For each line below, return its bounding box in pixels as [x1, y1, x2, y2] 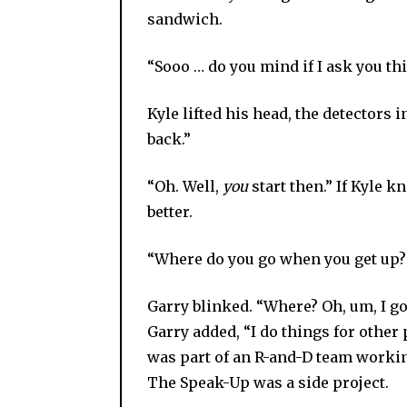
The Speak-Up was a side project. [147, 372, 389, 392]
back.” [147, 129, 191, 148]
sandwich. [147, 9, 223, 28]
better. [147, 202, 193, 221]
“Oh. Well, [147, 176, 223, 195]
